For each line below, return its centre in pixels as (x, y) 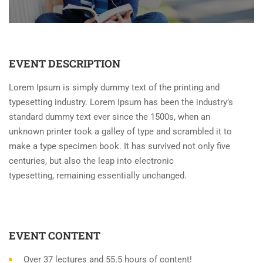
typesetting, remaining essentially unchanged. (98, 176)
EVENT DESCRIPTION (65, 64)
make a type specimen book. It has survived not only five (119, 146)
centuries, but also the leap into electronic (91, 161)
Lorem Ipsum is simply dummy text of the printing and (114, 88)
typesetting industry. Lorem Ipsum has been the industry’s (121, 102)
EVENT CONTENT (55, 236)
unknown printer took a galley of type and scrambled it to (120, 132)
